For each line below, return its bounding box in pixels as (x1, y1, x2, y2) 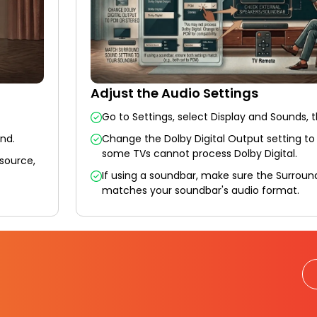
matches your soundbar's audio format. (102, 183, 299, 197)
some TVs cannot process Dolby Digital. (102, 146, 297, 161)
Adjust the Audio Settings (91, 83, 258, 102)
